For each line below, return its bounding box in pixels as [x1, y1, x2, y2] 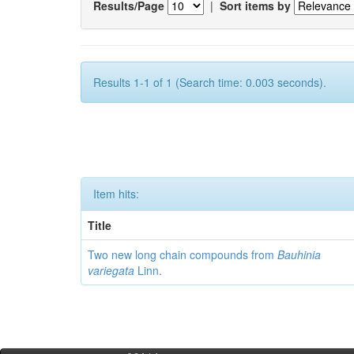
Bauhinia [277, 247, 322, 262]
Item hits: [93, 186, 139, 201]
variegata [88, 262, 135, 278]
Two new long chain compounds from [88, 247, 278, 262]
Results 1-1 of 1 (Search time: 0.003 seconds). [93, 74, 326, 90]
